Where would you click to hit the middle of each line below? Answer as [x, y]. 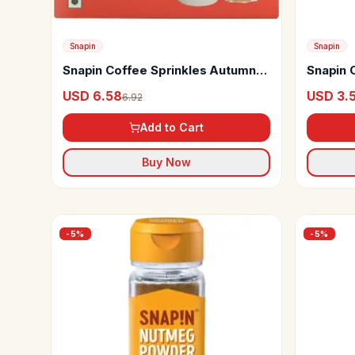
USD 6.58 [92, 96]
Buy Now [166, 162]
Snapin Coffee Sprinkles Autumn [159, 70]
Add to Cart [172, 127]
